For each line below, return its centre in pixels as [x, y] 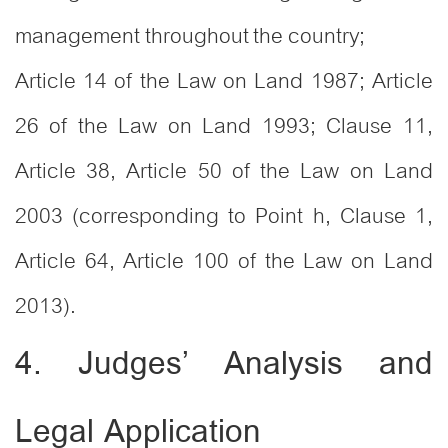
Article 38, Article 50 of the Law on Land [224, 171]
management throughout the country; [190, 36]
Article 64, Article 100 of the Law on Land [224, 261]
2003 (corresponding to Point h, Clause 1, [224, 216]
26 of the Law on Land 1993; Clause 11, [224, 126]
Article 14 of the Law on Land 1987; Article [224, 81]
